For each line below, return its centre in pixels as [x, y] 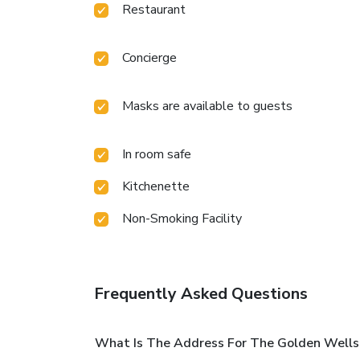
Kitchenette [156, 187]
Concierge [149, 58]
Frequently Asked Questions [201, 294]
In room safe [157, 155]
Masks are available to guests [207, 106]
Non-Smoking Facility [182, 219]
